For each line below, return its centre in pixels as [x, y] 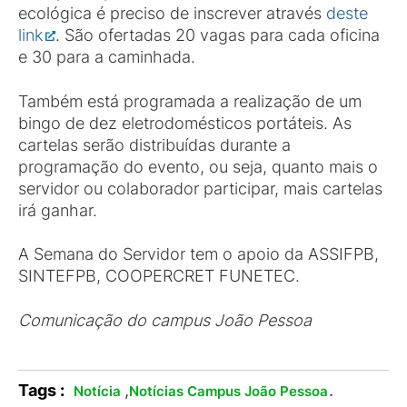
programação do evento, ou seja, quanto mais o [198, 167]
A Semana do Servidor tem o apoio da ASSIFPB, [199, 254]
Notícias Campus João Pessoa [228, 391]
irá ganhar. [58, 210]
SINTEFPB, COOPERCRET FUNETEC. [159, 276]
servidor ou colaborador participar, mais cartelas [200, 189]
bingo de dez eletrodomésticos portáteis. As [185, 123]
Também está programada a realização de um [190, 101]
